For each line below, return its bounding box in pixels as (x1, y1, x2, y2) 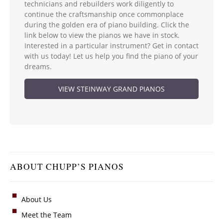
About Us (21, 194, 52, 204)
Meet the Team (21, 210, 72, 220)
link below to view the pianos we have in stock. (24, 30, 180, 40)
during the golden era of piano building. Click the (24, 19, 189, 29)
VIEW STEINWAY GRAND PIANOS (58, 84, 165, 94)
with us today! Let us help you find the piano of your (24, 51, 198, 61)
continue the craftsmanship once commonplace (24, 9, 184, 19)
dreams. (24, 61, 52, 71)
